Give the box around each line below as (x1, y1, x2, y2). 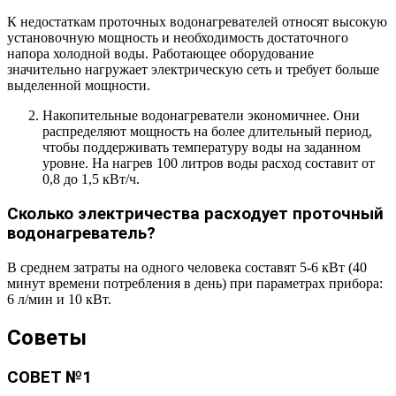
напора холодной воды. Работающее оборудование (7, 46, 314, 62)
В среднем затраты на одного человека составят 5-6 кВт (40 (7, 259, 367, 275)
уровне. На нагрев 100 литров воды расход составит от (42, 156, 375, 171)
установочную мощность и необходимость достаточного (7, 30, 348, 46)
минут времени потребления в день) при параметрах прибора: (7, 275, 383, 291)
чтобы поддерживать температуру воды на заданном (42, 140, 361, 156)
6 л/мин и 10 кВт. (7, 291, 111, 307)
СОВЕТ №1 (7, 367, 92, 387)
